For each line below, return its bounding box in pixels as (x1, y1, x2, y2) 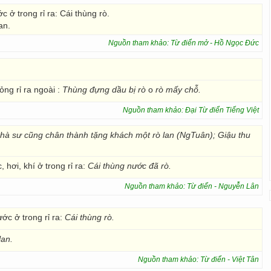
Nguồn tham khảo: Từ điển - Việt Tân (138, 255, 259, 264)
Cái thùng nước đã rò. (85, 161, 171, 171)
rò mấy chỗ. (155, 85, 201, 94)
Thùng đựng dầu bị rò (62, 85, 146, 94)
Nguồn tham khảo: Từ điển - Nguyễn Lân (125, 182, 259, 191)
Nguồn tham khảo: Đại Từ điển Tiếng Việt (123, 106, 259, 114)
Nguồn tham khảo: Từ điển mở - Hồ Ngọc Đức (108, 39, 259, 47)
